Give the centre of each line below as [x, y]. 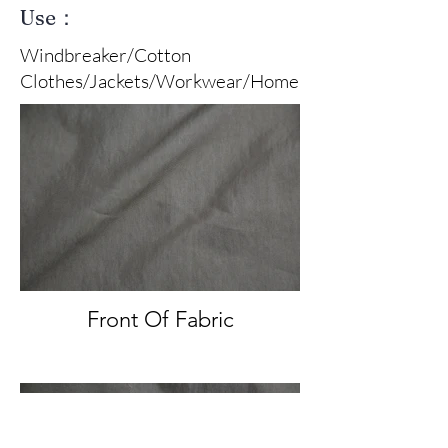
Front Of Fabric [160, 319]
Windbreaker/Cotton [105, 54]
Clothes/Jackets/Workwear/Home [159, 80]
